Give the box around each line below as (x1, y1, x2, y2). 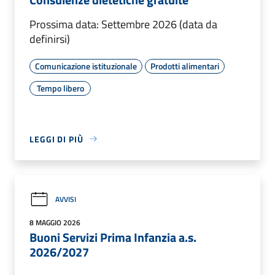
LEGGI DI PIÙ (29, 132, 83, 145)
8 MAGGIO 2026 (29, 216, 80, 228)
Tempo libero (36, 81, 84, 95)
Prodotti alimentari (150, 59, 219, 72)
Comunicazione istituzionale (35, 59, 137, 72)
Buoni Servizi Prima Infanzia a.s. (29, 227, 196, 247)
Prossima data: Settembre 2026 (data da (29, 15, 217, 33)
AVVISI (55, 193, 76, 206)
